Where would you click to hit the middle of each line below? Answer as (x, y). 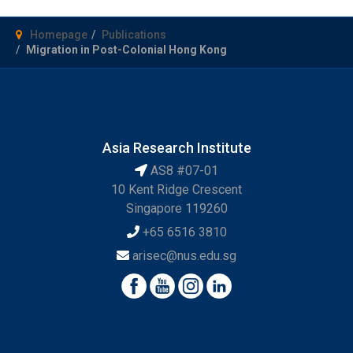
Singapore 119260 (176, 209)
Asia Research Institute (176, 147)
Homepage (59, 34)
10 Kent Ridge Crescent (176, 190)
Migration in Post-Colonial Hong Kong (126, 49)
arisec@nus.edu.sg (184, 256)
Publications (134, 34)
